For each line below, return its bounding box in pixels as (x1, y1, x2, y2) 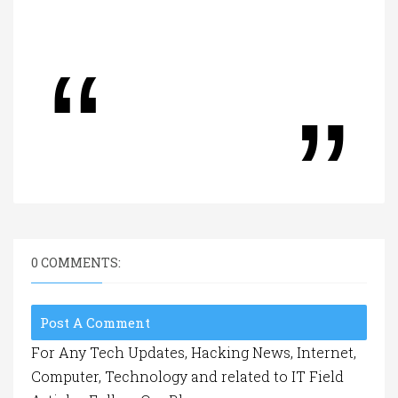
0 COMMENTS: (31, 254, 121, 272)
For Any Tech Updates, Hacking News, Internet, (31, 343, 356, 362)
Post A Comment (40, 314, 150, 332)
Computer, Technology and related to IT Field (31, 367, 344, 386)
